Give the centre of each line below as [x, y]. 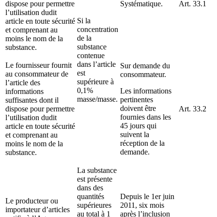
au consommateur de [37, 74]
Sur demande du [145, 65]
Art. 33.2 [193, 108]
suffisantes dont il [32, 100]
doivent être [138, 108]
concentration [98, 29]
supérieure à [95, 81]
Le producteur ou [32, 201]
